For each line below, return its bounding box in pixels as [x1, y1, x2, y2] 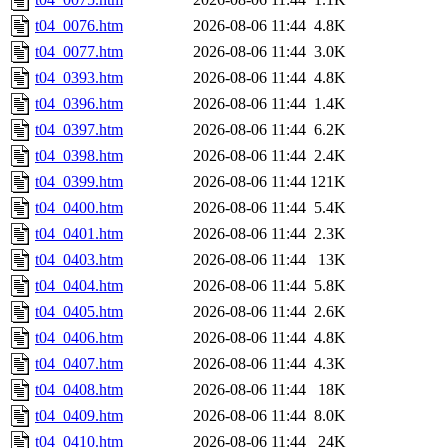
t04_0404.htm [35, 277, 123, 295]
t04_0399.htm [35, 173, 123, 191]
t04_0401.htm [35, 225, 123, 243]
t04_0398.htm [35, 147, 123, 165]
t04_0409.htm [35, 407, 123, 425]
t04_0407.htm [35, 355, 123, 373]
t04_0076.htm [35, 17, 123, 35]
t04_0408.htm [35, 381, 123, 399]
